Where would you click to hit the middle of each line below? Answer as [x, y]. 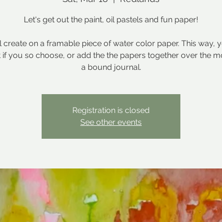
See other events [111, 122]
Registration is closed [111, 110]
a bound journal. [111, 67]
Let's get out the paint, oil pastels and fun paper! [111, 20]
